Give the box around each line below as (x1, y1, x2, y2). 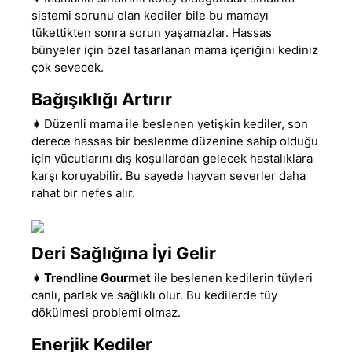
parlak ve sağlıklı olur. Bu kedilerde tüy (60, 287, 277, 302)
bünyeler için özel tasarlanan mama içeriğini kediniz (31, 42, 318, 57)
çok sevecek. (31, 59, 104, 75)
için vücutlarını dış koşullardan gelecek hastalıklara (31, 150, 313, 166)
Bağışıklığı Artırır (31, 88, 172, 109)
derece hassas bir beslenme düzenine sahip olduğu (31, 133, 318, 148)
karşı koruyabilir (31, 167, 119, 183)
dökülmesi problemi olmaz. (31, 304, 181, 320)
